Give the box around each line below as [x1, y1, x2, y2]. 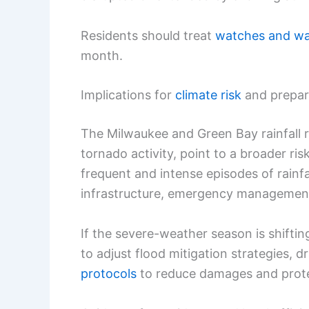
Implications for [81, 88, 175, 103]
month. [81, 48, 123, 63]
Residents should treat [81, 28, 215, 43]
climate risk [175, 88, 241, 103]
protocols [81, 266, 137, 281]
